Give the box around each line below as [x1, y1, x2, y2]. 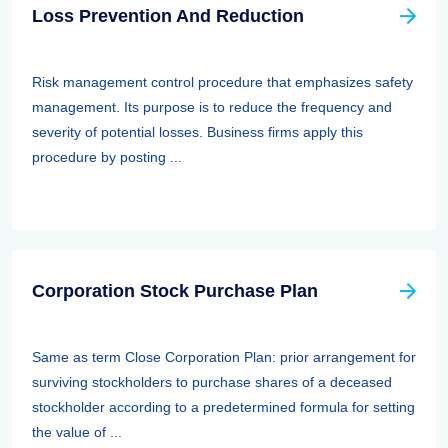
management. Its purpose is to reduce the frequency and [32, 99, 392, 115]
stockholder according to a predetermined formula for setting [32, 399, 415, 415]
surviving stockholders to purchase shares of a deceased [32, 374, 392, 390]
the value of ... [32, 424, 122, 440]
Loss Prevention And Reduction [32, 6, 304, 26]
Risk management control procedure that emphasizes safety [32, 74, 413, 90]
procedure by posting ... [32, 149, 182, 165]
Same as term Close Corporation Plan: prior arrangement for [32, 349, 416, 365]
